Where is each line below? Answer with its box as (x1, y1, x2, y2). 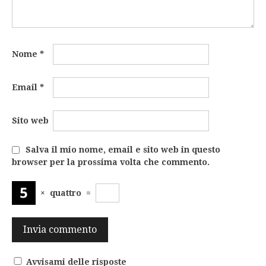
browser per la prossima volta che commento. (12, 157, 210, 167)
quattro (50, 188, 81, 198)
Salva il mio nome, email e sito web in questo (26, 145, 220, 155)
